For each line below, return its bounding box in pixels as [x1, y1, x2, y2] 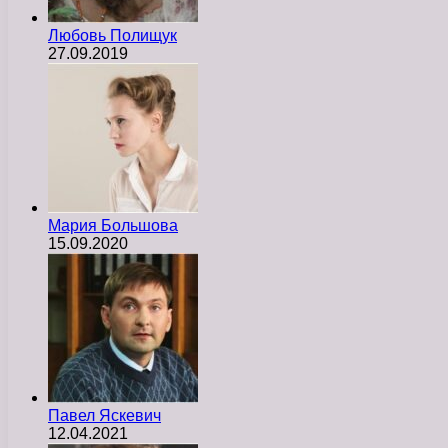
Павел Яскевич [48, 406, 161, 424]
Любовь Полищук [48, 26, 177, 44]
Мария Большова [48, 216, 178, 234]
